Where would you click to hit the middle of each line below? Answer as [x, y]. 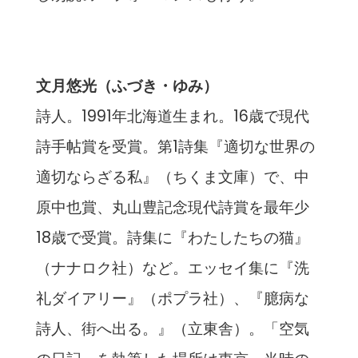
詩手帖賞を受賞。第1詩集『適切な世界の [175, 147]
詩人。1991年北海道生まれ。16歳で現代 [172, 117]
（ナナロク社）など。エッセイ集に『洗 [172, 268]
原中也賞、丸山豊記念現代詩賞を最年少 [172, 208]
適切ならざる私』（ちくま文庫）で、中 [172, 177]
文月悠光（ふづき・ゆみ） [127, 86]
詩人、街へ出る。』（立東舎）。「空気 [172, 329]
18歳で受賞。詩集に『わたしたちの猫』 [172, 238]
